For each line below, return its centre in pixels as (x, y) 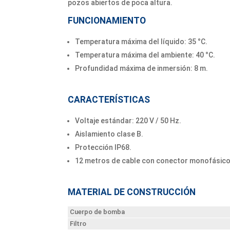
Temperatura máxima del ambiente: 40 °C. (145, 55)
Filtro (78, 223)
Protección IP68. (103, 147)
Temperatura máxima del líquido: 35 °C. (141, 41)
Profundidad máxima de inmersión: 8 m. (141, 68)
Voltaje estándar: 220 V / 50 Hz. (128, 120)
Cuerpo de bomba (97, 212)
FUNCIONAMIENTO (107, 20)
